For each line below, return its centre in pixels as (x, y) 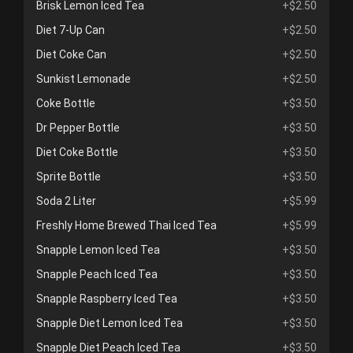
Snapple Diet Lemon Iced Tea (110, 323)
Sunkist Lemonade (84, 79)
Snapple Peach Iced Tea (97, 275)
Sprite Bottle (69, 177)
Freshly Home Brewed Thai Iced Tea (126, 226)
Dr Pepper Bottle (78, 128)
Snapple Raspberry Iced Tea (107, 299)
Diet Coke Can (71, 55)
